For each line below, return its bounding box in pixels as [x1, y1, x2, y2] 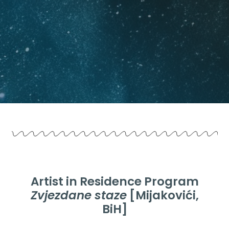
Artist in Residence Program [30, 173, 199, 190]
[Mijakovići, [126, 187, 199, 203]
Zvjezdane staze [30, 187, 127, 203]
